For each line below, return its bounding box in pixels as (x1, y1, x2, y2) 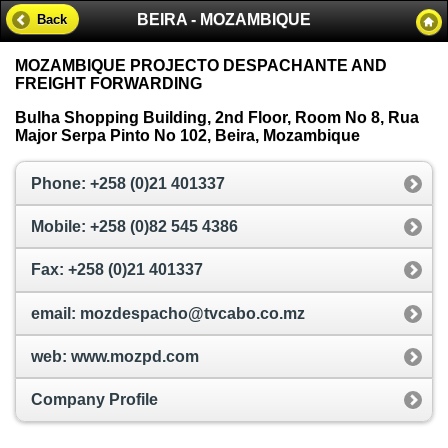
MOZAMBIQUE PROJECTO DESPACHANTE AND (15, 57, 387, 75)
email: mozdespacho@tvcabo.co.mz (31, 304, 305, 322)
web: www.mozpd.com (31, 348, 199, 366)
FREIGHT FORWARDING (15, 75, 202, 93)
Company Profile (31, 391, 158, 409)
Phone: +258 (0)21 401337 (31, 174, 225, 192)
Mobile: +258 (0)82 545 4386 (31, 217, 238, 235)
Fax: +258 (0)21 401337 (31, 261, 203, 279)
